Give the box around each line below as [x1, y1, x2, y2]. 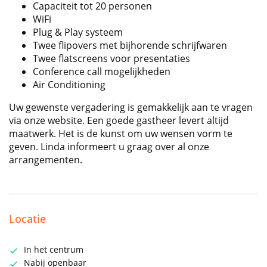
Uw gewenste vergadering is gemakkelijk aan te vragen [9, 101, 253, 114]
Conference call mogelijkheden [33, 65, 170, 79]
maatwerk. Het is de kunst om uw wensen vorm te [9, 127, 232, 141]
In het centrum [24, 244, 83, 256]
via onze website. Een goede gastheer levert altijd [9, 114, 229, 128]
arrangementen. [9, 153, 82, 167]
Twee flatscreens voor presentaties [33, 52, 190, 66]
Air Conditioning [33, 78, 105, 92]
